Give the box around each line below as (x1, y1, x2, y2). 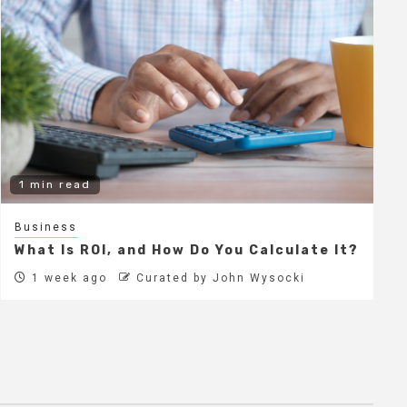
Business (14, 221, 77, 234)
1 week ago (26, 272, 107, 285)
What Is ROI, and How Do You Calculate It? (14, 243, 359, 259)
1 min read (18, 178, 91, 192)
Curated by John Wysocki (135, 272, 305, 285)
